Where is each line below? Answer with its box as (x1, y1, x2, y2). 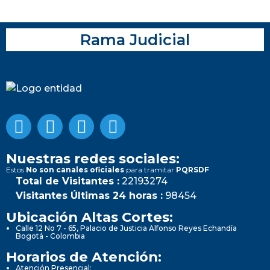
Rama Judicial (80, 30, 190, 49)
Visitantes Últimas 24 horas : (16, 189, 163, 201)
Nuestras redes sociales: (6, 149, 180, 167)
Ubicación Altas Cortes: (6, 208, 173, 225)
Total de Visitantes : (16, 175, 119, 187)
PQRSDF (176, 165, 209, 174)
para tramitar (124, 165, 176, 174)
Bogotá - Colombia (16, 231, 85, 240)
